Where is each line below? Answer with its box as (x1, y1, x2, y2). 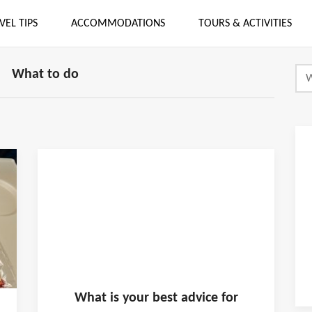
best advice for (148, 290, 238, 305)
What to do (12, 68, 79, 81)
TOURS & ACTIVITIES (198, 17, 292, 29)
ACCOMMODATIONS (70, 17, 165, 29)
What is (74, 290, 123, 305)
